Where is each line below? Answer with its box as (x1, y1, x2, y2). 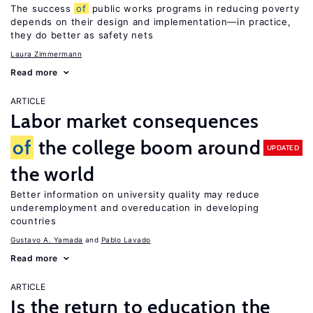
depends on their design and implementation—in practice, (10, 16, 291, 27)
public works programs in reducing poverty (88, 3, 300, 14)
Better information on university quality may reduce (10, 189, 260, 200)
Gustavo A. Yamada (10, 235, 83, 244)
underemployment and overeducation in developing (10, 202, 259, 213)
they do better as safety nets (10, 29, 154, 41)
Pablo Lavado (101, 235, 151, 244)
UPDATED (266, 143, 299, 152)
